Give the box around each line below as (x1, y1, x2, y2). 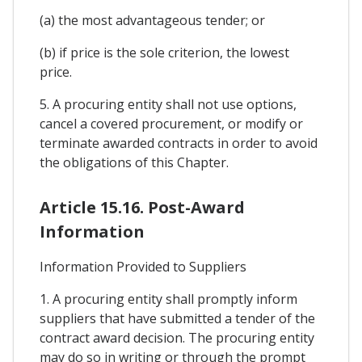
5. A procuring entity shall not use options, (40, 95, 297, 114)
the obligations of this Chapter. (40, 154, 229, 172)
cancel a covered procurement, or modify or (40, 115, 303, 133)
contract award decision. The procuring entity (40, 329, 314, 347)
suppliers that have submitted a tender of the (40, 309, 315, 328)
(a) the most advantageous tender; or (40, 11, 265, 30)
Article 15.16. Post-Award (40, 196, 245, 219)
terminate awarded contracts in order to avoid (40, 134, 318, 153)
